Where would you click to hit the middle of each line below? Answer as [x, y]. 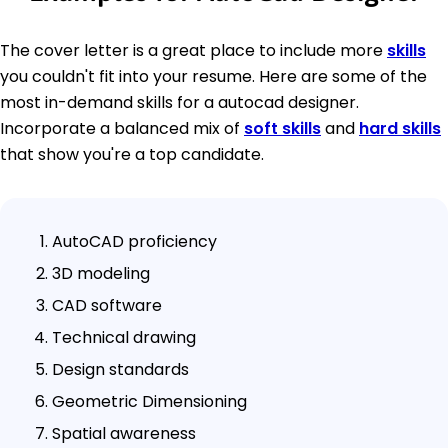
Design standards [120, 369]
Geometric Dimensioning [149, 401]
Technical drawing [124, 337]
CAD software [107, 305]
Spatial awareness [124, 433]
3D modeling [101, 273]
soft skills [282, 128]
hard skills [400, 128]
